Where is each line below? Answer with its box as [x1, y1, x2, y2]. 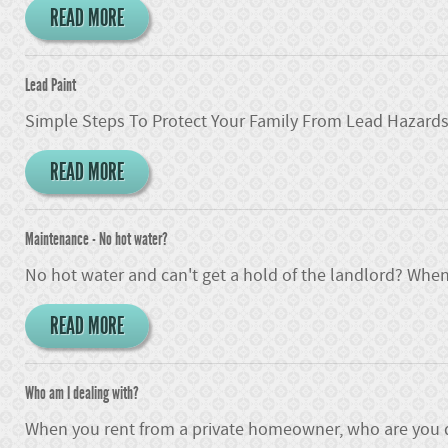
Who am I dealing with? [25, 382, 139, 404]
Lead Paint [25, 74, 76, 96]
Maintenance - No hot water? [25, 228, 168, 250]
